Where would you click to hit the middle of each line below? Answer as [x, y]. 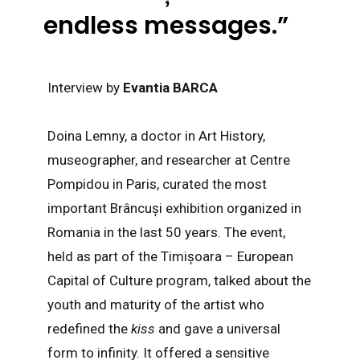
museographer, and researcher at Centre [168, 160]
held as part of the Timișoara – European [170, 256]
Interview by [85, 87]
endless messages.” [166, 25]
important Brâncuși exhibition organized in [174, 208]
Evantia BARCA [170, 87]
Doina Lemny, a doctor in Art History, [156, 135]
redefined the [87, 328]
